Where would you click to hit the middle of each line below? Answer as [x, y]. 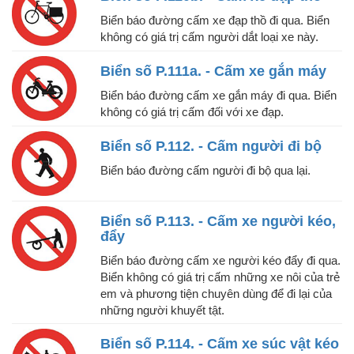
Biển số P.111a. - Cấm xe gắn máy [213, 72]
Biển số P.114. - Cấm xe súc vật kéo [220, 344]
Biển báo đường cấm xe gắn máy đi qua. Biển [218, 96]
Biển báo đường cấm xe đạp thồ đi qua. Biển [215, 21]
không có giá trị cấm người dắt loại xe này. [209, 37]
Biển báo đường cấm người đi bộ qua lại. [205, 171]
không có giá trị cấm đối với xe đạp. [192, 112]
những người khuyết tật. [162, 311]
